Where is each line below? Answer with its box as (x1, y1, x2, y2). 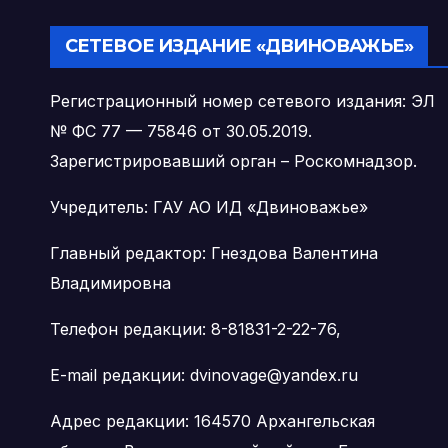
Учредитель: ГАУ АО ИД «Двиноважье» (50, 197, 368, 218)
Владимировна (50, 273, 171, 294)
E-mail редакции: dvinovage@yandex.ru (50, 365, 358, 386)
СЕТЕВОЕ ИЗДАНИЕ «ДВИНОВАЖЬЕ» (65, 35, 413, 58)
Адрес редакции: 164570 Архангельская (50, 411, 375, 432)
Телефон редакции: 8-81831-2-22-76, (50, 319, 341, 340)
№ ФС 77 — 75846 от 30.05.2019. (50, 121, 312, 142)
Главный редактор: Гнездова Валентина (50, 243, 378, 264)
